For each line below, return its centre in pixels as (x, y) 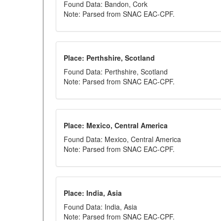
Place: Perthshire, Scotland (109, 58)
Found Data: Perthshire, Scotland (116, 72)
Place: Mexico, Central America (116, 125)
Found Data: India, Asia (100, 207)
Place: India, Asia (93, 193)
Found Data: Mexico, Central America (122, 139)
